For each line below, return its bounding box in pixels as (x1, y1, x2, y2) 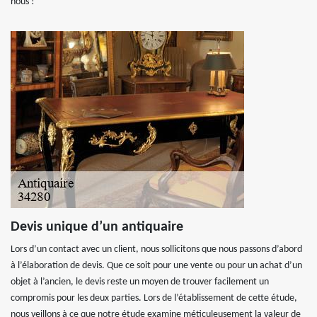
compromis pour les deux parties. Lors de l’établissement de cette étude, (11, 293, 297, 304)
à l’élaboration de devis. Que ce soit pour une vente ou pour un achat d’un (11, 260, 302, 271)
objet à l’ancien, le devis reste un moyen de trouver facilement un (11, 277, 269, 287)
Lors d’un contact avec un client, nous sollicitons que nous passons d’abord (11, 244, 302, 255)
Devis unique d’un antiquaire (11, 220, 183, 234)
